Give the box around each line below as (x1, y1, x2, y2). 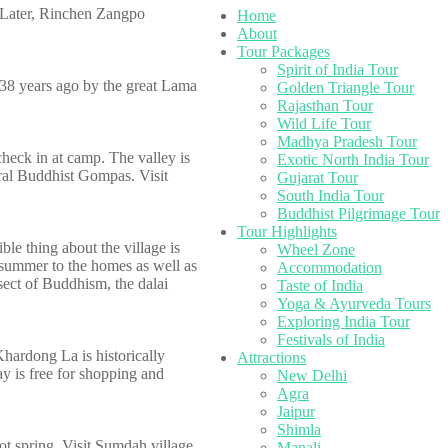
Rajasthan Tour (277, 97, 373, 114)
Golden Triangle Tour (277, 79, 414, 96)
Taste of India (277, 277, 363, 294)
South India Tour (277, 187, 384, 204)
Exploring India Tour (277, 313, 410, 330)
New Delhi (277, 367, 347, 384)
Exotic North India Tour (277, 151, 429, 168)
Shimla (277, 421, 321, 438)
